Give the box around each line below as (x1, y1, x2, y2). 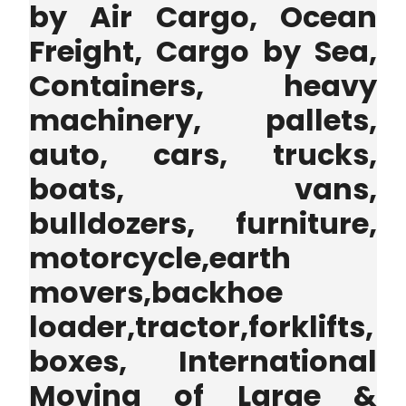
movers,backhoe (29, 272, 283, 314)
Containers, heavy (29, 65, 377, 107)
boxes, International (29, 341, 377, 382)
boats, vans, (29, 169, 377, 210)
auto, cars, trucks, (29, 134, 377, 176)
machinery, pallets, (29, 100, 377, 141)
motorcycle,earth (29, 237, 291, 279)
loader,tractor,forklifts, (29, 306, 373, 348)
